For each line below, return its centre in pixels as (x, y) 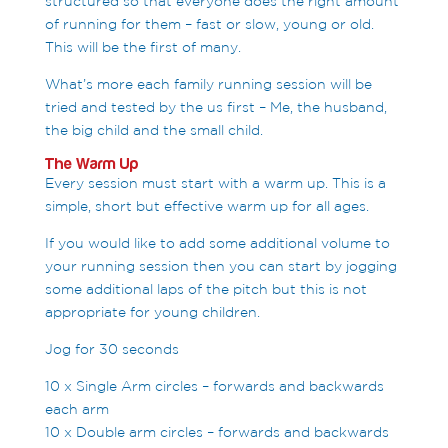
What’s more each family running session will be (208, 84)
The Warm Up (91, 164)
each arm (76, 409)
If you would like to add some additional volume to (217, 243)
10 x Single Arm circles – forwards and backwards (214, 386)
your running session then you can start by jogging (220, 266)
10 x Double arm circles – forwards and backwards (216, 432)
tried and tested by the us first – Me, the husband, (215, 107)
